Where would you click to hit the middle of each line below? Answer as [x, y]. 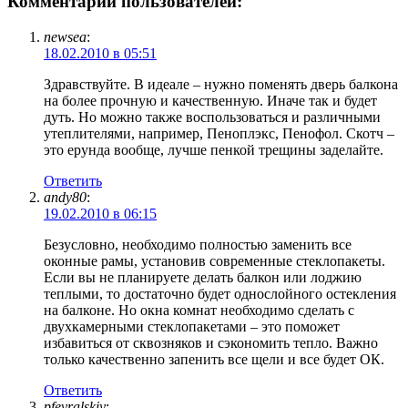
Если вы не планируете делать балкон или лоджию [203, 277]
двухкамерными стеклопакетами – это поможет [192, 326]
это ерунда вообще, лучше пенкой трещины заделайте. [214, 149]
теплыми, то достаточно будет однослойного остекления [220, 293]
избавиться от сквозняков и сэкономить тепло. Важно [211, 342]
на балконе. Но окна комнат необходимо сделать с [199, 310]
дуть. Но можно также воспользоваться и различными [212, 117]
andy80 [65, 197]
